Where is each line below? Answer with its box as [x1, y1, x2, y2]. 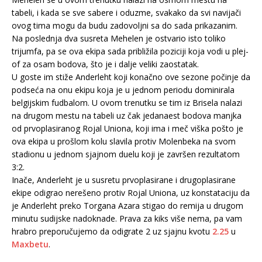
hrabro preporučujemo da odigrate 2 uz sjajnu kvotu [12, 226, 212, 237]
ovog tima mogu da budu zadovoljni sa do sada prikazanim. [12, 20, 237, 32]
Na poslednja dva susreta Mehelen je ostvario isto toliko [12, 33, 226, 44]
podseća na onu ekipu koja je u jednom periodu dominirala [12, 84, 235, 96]
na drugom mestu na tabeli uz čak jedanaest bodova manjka [12, 110, 242, 122]
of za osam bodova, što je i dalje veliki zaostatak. [12, 58, 199, 70]
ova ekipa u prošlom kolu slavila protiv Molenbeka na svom [12, 136, 236, 147]
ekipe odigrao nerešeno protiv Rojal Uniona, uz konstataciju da [12, 187, 250, 199]
